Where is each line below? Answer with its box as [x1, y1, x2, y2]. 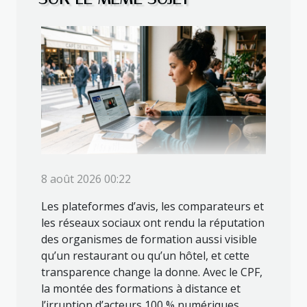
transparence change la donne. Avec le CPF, [41, 265, 262, 280]
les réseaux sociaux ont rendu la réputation [41, 215, 265, 231]
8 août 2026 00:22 [41, 171, 131, 187]
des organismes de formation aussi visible [41, 232, 257, 247]
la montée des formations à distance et [41, 281, 241, 297]
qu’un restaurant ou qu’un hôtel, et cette [41, 248, 249, 264]
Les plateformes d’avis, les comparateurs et [41, 199, 264, 214]
